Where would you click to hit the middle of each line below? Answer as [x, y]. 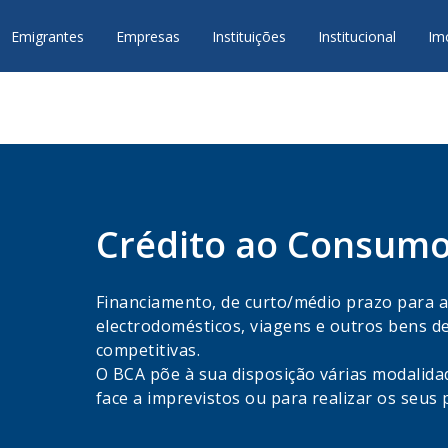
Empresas [148, 36]
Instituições [249, 36]
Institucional [357, 36]
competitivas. [148, 350]
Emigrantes [48, 36]
